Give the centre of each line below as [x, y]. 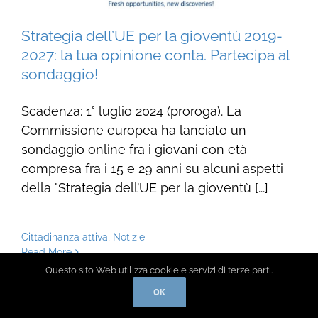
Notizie [128, 237]
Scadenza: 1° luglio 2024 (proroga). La [131, 111]
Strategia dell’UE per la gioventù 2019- [152, 35]
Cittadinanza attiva [64, 237]
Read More [46, 252]
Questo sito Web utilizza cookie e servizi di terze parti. [159, 270]
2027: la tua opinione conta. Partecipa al [155, 55]
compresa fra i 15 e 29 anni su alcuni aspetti [152, 168]
